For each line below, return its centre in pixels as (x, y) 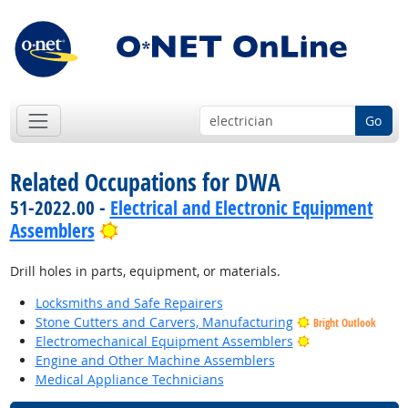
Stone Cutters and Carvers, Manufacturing (164, 322)
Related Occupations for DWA (145, 183)
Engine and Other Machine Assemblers (155, 361)
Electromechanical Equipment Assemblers (164, 342)
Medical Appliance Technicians (129, 380)
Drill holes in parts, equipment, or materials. (145, 271)
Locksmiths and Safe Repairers (129, 303)
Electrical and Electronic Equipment (241, 208)
